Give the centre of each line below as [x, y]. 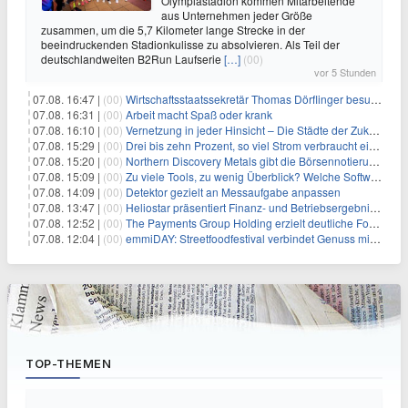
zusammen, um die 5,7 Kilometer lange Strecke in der [173, 30]
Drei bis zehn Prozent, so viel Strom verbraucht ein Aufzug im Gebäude [247, 145]
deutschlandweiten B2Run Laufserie [133, 59]
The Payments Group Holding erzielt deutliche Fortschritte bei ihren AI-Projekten [247, 223]
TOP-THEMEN [68, 363]
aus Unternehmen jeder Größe [237, 15]
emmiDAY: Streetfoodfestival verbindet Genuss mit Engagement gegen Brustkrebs [248, 238]
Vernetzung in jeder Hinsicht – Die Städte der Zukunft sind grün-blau [247, 130]
